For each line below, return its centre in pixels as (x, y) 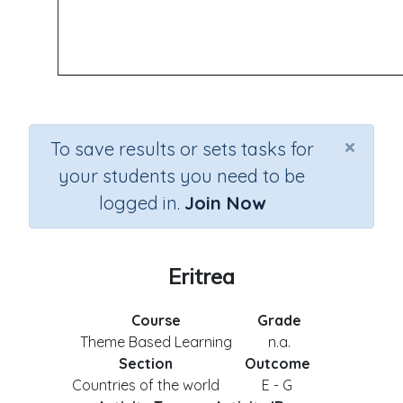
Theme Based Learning (156, 342)
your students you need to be (182, 176)
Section (145, 363)
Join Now (224, 203)
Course (156, 320)
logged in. (141, 203)
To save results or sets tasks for (182, 149)
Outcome (277, 363)
